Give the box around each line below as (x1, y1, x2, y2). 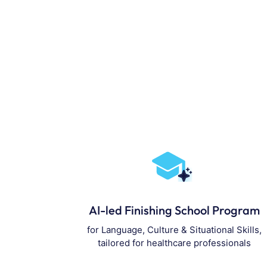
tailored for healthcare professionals (97, 237, 251, 249)
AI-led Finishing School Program (88, 203, 260, 218)
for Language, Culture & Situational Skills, (86, 224, 262, 236)
